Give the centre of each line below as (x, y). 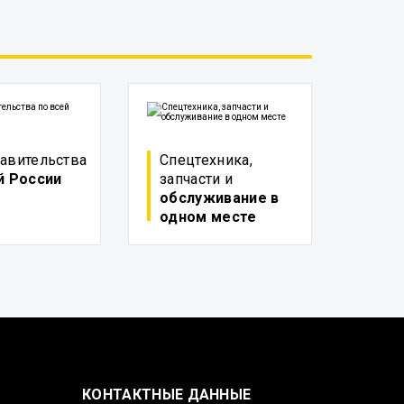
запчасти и (197, 179)
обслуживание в (220, 198)
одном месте (208, 217)
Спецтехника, (206, 160)
